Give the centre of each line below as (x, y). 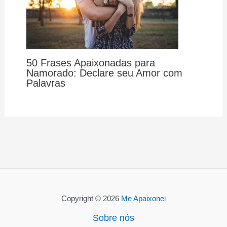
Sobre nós (113, 218)
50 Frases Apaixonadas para (90, 63)
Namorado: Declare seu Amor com (104, 73)
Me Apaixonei (143, 199)
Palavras (46, 83)
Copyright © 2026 (91, 199)
